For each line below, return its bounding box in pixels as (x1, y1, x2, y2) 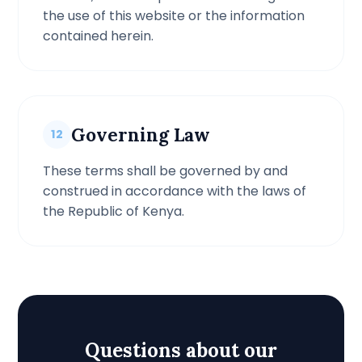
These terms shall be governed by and (43, 162, 288, 180)
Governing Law (71, 123, 211, 146)
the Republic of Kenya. (43, 202, 185, 221)
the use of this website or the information (43, 6, 305, 25)
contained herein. (43, 27, 154, 45)
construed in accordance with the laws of (43, 182, 307, 200)
